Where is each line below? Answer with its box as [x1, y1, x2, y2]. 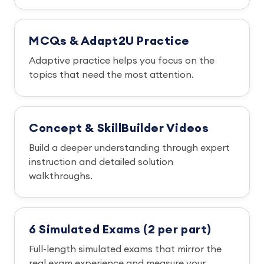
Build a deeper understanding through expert [29, 143, 230, 153]
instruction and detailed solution [29, 157, 173, 167]
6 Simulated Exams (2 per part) [29, 224, 212, 236]
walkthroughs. [29, 171, 93, 181]
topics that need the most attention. [29, 70, 194, 80]
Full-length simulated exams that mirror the [29, 245, 222, 254]
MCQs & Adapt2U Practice [29, 35, 190, 47]
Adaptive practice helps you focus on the [29, 56, 214, 65]
